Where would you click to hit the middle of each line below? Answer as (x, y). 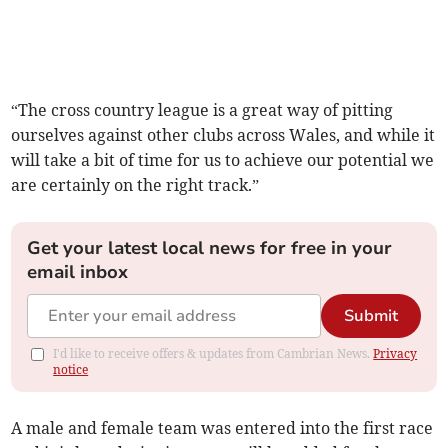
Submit (370, 316)
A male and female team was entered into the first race (222, 428)
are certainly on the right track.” (135, 185)
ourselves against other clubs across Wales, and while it (223, 135)
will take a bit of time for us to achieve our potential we (223, 160)
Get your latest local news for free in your (210, 248)
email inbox (78, 272)
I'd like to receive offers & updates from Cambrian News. (213, 354)
